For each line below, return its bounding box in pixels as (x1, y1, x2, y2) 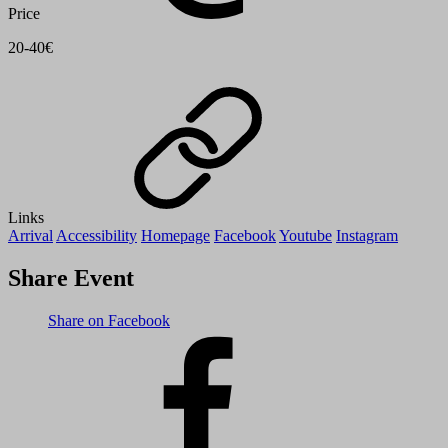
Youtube (279, 227, 332, 245)
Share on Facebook (48, 312, 170, 330)
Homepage (141, 227, 210, 245)
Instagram (336, 227, 398, 245)
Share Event (8, 265, 134, 292)
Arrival (8, 227, 53, 245)
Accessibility (56, 227, 137, 245)
